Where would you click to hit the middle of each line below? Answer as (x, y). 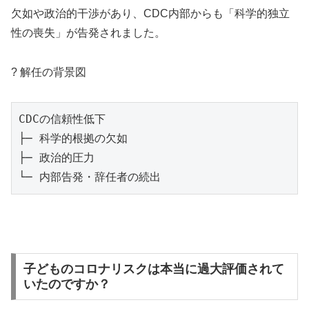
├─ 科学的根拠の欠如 (73, 138)
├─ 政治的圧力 (57, 157)
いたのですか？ (67, 285)
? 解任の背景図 (49, 72)
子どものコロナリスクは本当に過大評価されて (153, 269)
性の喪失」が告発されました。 (88, 33)
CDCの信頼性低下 (62, 119)
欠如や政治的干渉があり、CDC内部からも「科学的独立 (150, 14)
